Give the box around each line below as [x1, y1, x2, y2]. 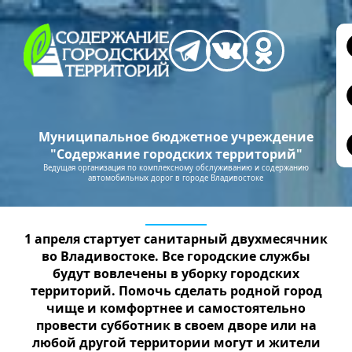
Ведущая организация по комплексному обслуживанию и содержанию [42, 163, 309, 174]
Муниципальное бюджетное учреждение [38, 128, 313, 146]
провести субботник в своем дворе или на [35, 317, 317, 335]
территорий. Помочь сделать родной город [30, 282, 322, 300]
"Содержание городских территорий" [49, 145, 302, 163]
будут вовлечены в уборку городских [53, 265, 299, 283]
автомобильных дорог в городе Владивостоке [88, 173, 264, 184]
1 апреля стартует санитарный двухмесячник [24, 230, 328, 248]
